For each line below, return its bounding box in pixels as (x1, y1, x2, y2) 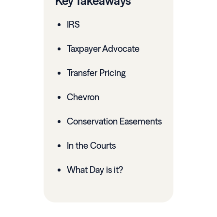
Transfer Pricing (67, 67, 125, 79)
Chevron (67, 92, 99, 103)
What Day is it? (67, 164, 123, 176)
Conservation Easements (67, 116, 162, 127)
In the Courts (67, 140, 116, 152)
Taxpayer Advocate (67, 43, 139, 55)
